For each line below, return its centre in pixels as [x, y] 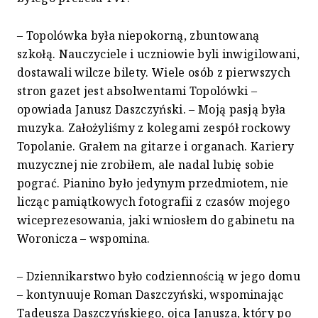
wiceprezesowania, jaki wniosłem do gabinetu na [156, 220]
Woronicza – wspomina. [84, 239]
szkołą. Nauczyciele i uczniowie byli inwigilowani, [159, 54]
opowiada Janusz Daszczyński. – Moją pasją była [152, 110]
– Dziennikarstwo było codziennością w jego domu [159, 276]
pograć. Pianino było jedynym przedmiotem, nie [153, 183]
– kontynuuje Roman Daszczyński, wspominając [150, 295]
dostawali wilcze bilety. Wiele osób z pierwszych [154, 73]
